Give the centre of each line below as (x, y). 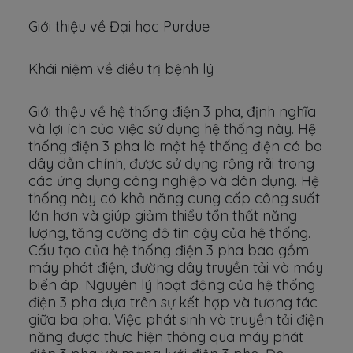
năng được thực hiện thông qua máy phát (166, 337)
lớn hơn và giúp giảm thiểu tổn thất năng (163, 216)
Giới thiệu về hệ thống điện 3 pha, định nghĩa (172, 111)
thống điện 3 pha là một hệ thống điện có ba (175, 146)
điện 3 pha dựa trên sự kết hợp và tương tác (173, 302)
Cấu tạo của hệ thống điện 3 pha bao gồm (169, 250)
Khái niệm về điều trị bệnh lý (121, 69)
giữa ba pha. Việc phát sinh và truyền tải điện (176, 320)
